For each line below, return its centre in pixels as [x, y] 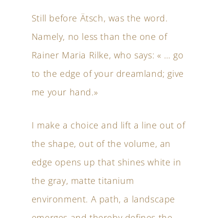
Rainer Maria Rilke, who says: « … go [108, 55]
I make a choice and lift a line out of [108, 125]
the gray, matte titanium [83, 181]
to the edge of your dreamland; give [108, 73]
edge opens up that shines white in [106, 162]
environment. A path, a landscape [103, 199]
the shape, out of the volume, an [101, 144]
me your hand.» [65, 92]
